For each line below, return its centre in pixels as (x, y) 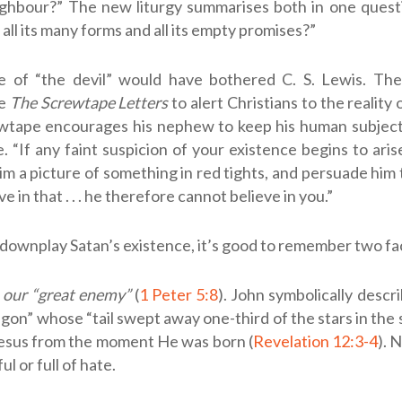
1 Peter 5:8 (179, 294)
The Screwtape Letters (89, 102)
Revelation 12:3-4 (315, 341)
